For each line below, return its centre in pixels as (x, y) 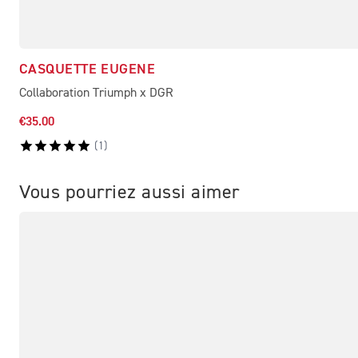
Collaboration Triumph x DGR (96, 93)
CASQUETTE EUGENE (88, 69)
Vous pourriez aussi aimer (129, 192)
